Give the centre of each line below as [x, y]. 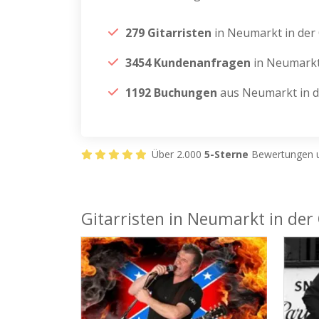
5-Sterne [226, 154]
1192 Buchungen [171, 93]
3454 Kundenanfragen [188, 63]
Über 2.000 [177, 154]
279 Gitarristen [170, 33]
